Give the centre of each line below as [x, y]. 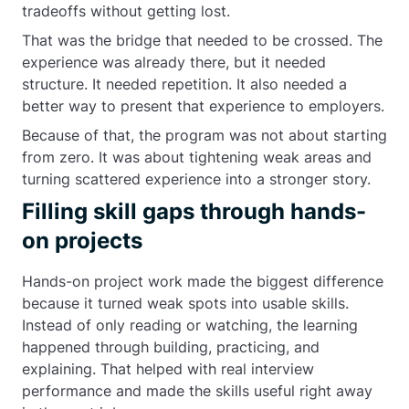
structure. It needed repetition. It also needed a [184, 84]
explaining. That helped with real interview [168, 369]
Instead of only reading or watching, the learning [190, 325]
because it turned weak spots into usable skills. [185, 303]
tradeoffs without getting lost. [126, 11]
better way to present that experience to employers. [203, 106]
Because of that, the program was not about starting [204, 135]
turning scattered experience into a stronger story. [196, 179]
